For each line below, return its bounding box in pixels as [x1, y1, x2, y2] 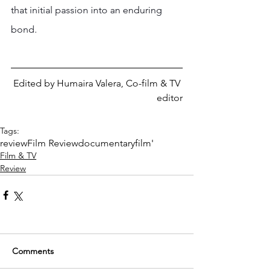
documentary [78, 137, 135, 149]
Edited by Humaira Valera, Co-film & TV [13, 77, 183, 89]
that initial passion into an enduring [11, 4, 165, 16]
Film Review [27, 137, 78, 149]
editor [157, 91, 183, 103]
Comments [12, 245, 54, 256]
